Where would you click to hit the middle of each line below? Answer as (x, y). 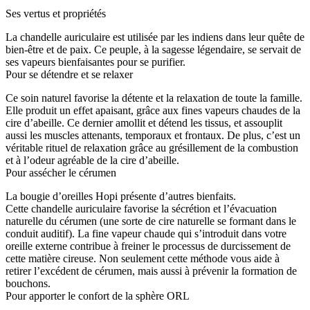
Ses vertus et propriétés (56, 14)
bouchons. (28, 284)
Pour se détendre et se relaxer (69, 75)
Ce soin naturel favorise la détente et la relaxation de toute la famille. (154, 98)
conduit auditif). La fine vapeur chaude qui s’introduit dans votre (146, 234)
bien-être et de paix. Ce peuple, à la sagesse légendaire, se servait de (153, 50)
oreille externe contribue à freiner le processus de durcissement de (148, 246)
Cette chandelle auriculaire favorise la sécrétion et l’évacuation (141, 209)
